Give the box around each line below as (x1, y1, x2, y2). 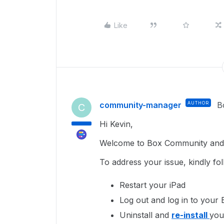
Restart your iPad (119, 180, 188, 190)
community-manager (99, 100, 181, 110)
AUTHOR (187, 100, 209, 105)
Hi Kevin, (99, 119, 135, 129)
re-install (171, 210, 209, 220)
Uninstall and (119, 210, 171, 220)
